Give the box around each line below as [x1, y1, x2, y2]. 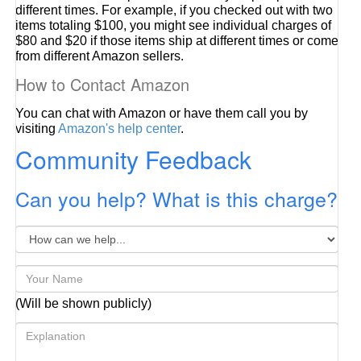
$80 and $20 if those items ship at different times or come [15, 34, 339, 48]
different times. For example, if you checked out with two [15, 3, 334, 17]
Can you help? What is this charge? [15, 184, 338, 213]
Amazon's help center [58, 122, 181, 135]
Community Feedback [15, 142, 252, 176]
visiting [15, 122, 59, 135]
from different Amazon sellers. [15, 49, 185, 63]
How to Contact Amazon [15, 73, 190, 96]
